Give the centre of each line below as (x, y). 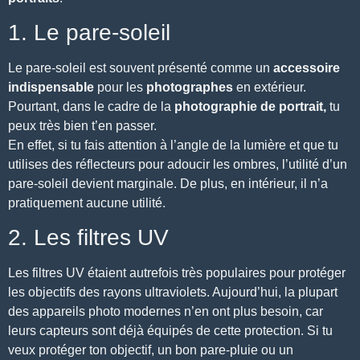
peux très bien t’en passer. (82, 125)
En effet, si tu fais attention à (89, 145)
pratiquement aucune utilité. (87, 202)
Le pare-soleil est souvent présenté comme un (141, 67)
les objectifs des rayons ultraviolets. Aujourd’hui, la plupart (173, 292)
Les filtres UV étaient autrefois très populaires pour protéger (177, 273)
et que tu (312, 145)
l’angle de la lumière (228, 145)
